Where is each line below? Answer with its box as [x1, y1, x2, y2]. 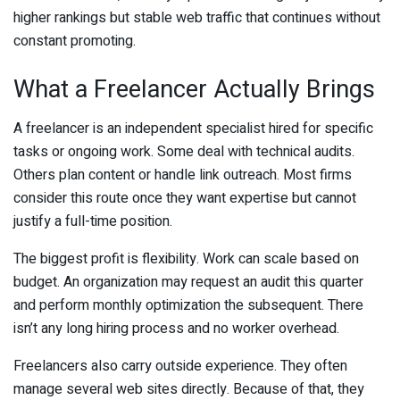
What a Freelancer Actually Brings [13, 71, 375, 107]
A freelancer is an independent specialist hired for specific [13, 118, 373, 140]
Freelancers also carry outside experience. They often [13, 355, 347, 378]
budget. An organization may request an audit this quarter [13, 271, 363, 294]
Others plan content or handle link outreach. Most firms [13, 164, 352, 187]
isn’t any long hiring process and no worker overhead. [13, 318, 339, 340]
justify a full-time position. [13, 211, 172, 233]
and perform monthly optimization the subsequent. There [13, 295, 363, 317]
